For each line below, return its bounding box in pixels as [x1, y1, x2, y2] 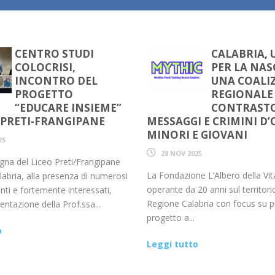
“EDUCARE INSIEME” [14, 101, 122, 115]
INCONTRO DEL [14, 74, 98, 88]
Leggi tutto [146, 238, 198, 250]
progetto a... [146, 212, 195, 223]
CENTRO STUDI [14, 47, 94, 61]
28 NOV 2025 [160, 149, 202, 158]
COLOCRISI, [14, 60, 76, 74]
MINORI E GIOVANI [146, 128, 247, 142]
